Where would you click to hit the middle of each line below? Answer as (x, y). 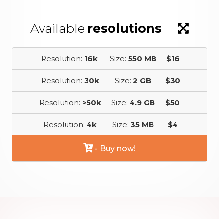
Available (59, 28)
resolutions (125, 28)
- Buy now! (114, 148)
